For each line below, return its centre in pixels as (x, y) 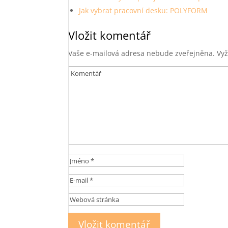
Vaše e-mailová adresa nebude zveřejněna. (142, 53)
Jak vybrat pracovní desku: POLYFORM (144, 10)
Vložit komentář (110, 35)
